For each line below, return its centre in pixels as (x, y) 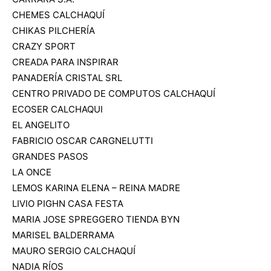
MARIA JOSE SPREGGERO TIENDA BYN (96, 219)
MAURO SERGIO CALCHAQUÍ (74, 250)
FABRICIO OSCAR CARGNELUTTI (83, 140)
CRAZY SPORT (44, 46)
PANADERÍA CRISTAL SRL (67, 77)
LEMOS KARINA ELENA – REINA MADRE (96, 188)
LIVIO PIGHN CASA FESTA (68, 203)
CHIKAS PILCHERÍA (54, 30)
